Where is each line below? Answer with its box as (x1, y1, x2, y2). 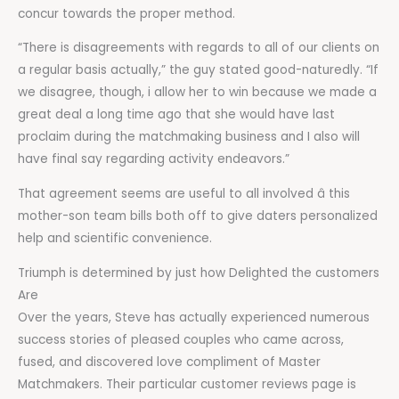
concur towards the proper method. (18, 4, 235, 22)
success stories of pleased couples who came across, (18, 330, 344, 348)
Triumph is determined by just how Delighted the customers (18, 264, 379, 281)
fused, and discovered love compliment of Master (18, 353, 321, 370)
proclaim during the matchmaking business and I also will (18, 128, 360, 146)
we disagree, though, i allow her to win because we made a (18, 84, 377, 102)
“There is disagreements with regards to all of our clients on (18, 39, 379, 57)
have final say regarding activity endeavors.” (18, 151, 289, 168)
